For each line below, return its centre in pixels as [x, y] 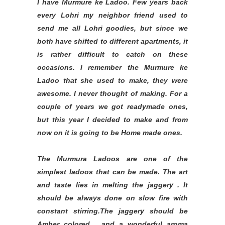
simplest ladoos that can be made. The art [113, 172]
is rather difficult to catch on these [113, 54]
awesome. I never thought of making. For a [113, 93]
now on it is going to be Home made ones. [110, 133]
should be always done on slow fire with [113, 198]
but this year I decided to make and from [113, 120]
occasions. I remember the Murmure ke [113, 67]
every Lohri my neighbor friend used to [113, 15]
